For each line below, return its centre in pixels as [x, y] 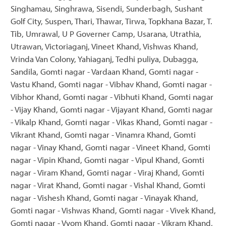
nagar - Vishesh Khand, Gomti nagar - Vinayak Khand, [104, 197]
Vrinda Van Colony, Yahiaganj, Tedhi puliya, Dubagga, [104, 59]
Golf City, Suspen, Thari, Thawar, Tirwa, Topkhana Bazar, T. [111, 21]
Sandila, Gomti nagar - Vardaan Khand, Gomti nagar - [104, 71]
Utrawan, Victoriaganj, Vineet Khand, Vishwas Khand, [104, 46]
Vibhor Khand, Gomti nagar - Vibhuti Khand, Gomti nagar [112, 96]
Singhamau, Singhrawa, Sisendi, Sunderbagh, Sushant [107, 8]
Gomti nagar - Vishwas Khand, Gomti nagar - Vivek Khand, [113, 210]
